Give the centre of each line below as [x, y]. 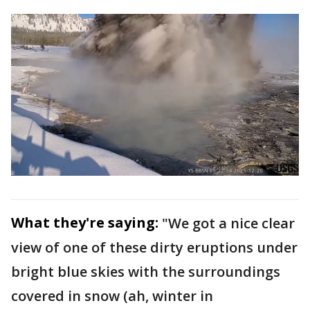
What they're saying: [85, 222]
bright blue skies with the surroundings [146, 271]
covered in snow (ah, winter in [112, 295]
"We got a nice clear [228, 223]
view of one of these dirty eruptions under [154, 247]
